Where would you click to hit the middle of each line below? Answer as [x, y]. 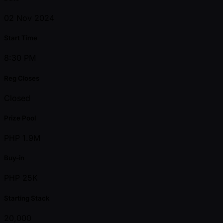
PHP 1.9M [22, 138]
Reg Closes [22, 78]
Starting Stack [27, 198]
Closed [17, 98]
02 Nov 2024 [29, 18]
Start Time [21, 38]
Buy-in [14, 158]
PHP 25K [21, 178]
